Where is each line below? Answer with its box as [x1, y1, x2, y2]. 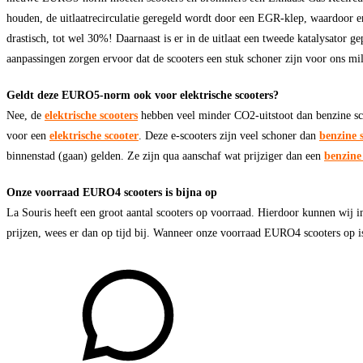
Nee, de [6, 108, 45, 122]
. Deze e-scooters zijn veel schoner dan [139, 128, 319, 142]
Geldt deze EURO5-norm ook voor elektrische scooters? [6, 88, 279, 101]
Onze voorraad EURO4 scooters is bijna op [6, 185, 217, 199]
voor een [6, 128, 49, 142]
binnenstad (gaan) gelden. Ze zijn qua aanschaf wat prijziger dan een [6, 148, 324, 162]
